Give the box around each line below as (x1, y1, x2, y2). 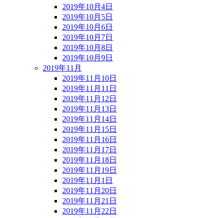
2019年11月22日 (62, 206, 117, 215)
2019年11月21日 (62, 196, 117, 205)
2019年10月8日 (62, 43, 113, 52)
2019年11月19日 (62, 165, 117, 174)
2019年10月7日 (62, 33, 113, 41)
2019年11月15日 (62, 125, 117, 133)
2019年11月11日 (62, 84, 117, 92)
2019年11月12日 (62, 94, 117, 103)
